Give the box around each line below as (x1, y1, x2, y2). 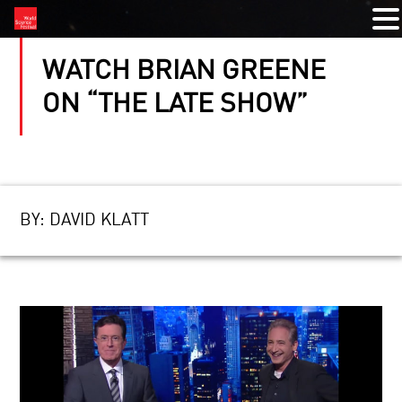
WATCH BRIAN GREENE (42, 58, 327, 85)
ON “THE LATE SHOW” (42, 92, 309, 118)
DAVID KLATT (49, 212, 150, 229)
